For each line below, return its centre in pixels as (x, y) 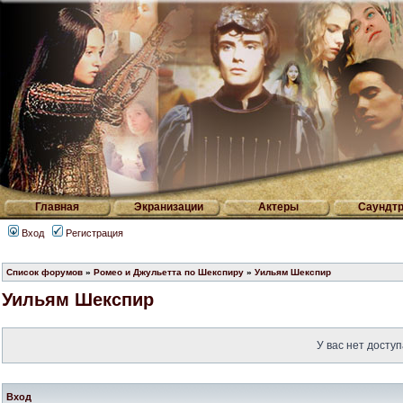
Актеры (278, 207)
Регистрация (93, 233)
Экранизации (168, 207)
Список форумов (45, 272)
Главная (57, 207)
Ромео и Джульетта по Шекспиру (169, 272)
